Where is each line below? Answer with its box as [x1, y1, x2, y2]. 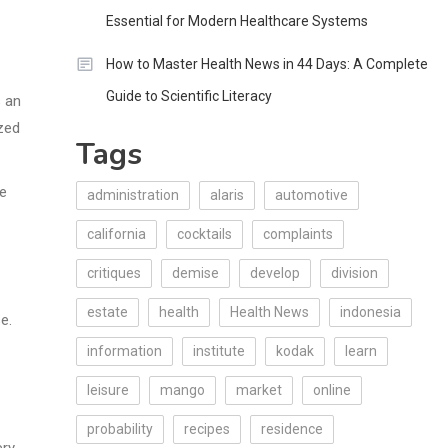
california [86, 226, 146, 242]
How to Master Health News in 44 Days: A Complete [105, 56, 428, 72]
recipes [183, 421, 230, 437]
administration [86, 187, 179, 203]
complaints [262, 226, 333, 242]
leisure [86, 382, 129, 398]
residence [260, 421, 323, 437]
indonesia [339, 304, 401, 320]
